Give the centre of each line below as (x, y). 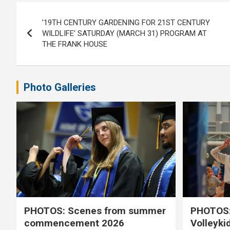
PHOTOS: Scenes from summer (95, 210)
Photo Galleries (60, 88)
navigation (54, 33)
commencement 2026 (74, 223)
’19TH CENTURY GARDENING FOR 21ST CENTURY (126, 23)
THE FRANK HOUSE (75, 44)
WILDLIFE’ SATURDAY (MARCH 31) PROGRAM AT (124, 34)
